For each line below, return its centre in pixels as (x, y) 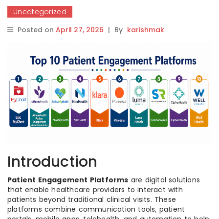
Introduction (53, 162)
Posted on (37, 30)
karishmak (146, 30)
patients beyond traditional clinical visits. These (92, 199)
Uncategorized (40, 12)
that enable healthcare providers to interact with (95, 190)
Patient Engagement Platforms (68, 180)
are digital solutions (164, 180)
